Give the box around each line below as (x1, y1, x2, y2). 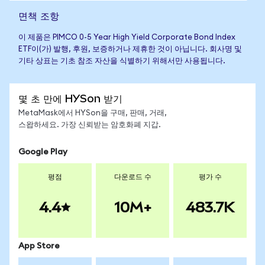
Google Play (18, 148, 67, 156)
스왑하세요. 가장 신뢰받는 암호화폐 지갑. (18, 121, 161, 129)
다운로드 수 (114, 173, 151, 180)
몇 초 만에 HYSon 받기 (18, 92, 122, 105)
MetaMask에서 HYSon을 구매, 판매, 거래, (18, 109, 167, 117)
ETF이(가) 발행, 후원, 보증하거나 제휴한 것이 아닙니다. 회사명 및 (18, 46, 242, 53)
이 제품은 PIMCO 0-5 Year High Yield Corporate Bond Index (18, 34, 235, 41)
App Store (18, 242, 60, 250)
